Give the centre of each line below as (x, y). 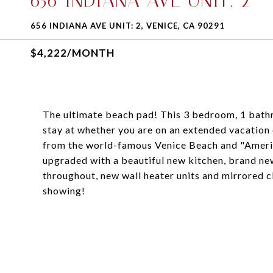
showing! (64, 190)
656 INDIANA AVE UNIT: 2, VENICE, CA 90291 (128, 26)
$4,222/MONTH (73, 53)
